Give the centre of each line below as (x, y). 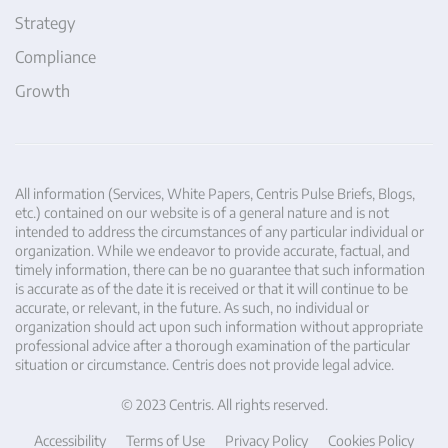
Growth (42, 91)
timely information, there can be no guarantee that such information (220, 270)
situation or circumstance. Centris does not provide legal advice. (204, 365)
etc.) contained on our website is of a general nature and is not (202, 213)
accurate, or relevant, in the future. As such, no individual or (192, 308)
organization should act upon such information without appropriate (219, 327)
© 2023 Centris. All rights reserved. (224, 405)
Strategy (45, 23)
